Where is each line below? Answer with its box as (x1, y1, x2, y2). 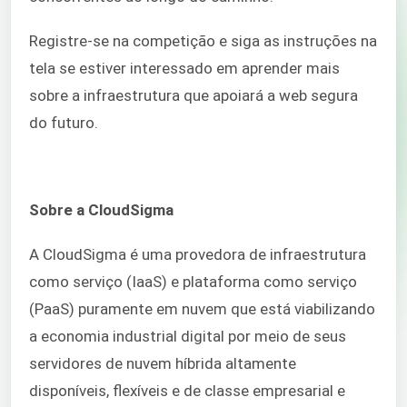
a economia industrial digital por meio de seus (29, 326, 346, 345)
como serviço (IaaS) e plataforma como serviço (29, 272, 357, 291)
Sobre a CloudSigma (29, 201, 174, 220)
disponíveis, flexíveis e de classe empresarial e (29, 381, 345, 400)
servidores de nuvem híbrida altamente (29, 353, 296, 372)
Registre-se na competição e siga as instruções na (29, 31, 377, 50)
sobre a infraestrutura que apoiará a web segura (29, 85, 358, 104)
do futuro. (29, 113, 98, 132)
